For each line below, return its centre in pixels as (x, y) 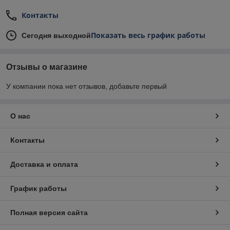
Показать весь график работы (148, 35)
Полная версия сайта (49, 213)
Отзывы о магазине (47, 67)
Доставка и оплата (44, 165)
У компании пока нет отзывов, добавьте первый (87, 87)
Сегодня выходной (56, 36)
